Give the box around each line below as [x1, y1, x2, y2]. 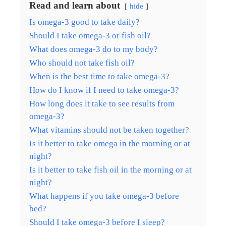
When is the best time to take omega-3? [29, 71, 169, 81]
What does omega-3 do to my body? [29, 44, 158, 54]
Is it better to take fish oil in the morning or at [29, 164, 192, 175]
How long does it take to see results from [29, 98, 175, 108]
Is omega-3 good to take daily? [29, 17, 140, 27]
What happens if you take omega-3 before [29, 191, 179, 201]
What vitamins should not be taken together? [29, 125, 189, 135]
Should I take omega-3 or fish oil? [29, 30, 151, 40]
